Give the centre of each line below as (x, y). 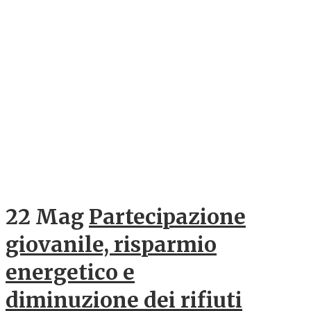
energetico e (70, 272)
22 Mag (45, 216)
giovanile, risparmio (111, 244)
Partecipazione (167, 216)
